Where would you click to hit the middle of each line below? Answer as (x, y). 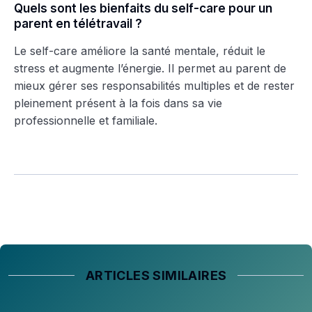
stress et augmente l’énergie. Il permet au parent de (150, 68)
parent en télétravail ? (78, 23)
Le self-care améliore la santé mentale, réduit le (140, 50)
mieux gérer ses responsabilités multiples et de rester (154, 85)
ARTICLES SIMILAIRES (156, 275)
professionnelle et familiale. (86, 120)
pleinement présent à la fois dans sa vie (118, 103)
